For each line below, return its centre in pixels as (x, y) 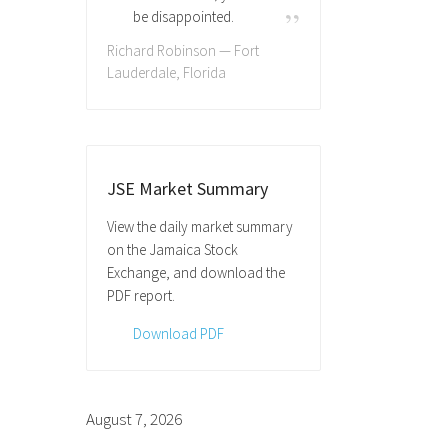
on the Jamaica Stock (172, 249)
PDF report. (141, 295)
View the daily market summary (200, 226)
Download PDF (178, 333)
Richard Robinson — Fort (183, 50)
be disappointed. (183, 16)
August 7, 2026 (134, 418)
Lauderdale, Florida (166, 72)
